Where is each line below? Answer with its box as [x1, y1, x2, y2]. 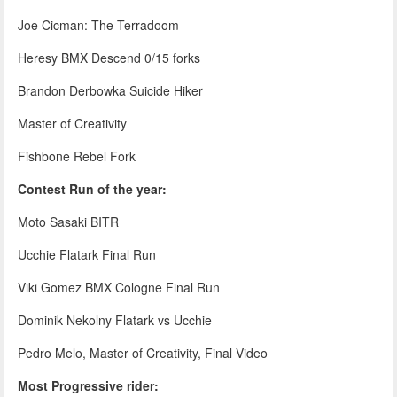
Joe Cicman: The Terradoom [18, 15, 179, 34]
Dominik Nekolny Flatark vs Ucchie [18, 310, 212, 329]
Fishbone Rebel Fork [18, 146, 136, 165]
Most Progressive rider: [18, 376, 159, 394]
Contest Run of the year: [18, 179, 167, 198]
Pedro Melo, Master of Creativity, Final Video [18, 343, 268, 362]
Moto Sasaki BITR [18, 212, 119, 230]
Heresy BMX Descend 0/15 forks [18, 48, 200, 66]
